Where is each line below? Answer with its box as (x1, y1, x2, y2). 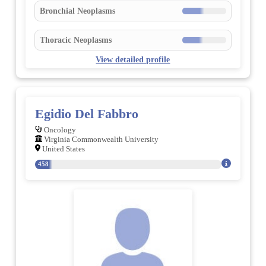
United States (40, 144, 85, 153)
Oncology (42, 125, 76, 134)
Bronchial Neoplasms (39, 6, 115, 16)
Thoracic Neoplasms (39, 35, 112, 45)
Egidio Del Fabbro (34, 106, 138, 121)
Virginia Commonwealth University (42, 135, 159, 144)
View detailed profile (96, 54, 170, 64)
